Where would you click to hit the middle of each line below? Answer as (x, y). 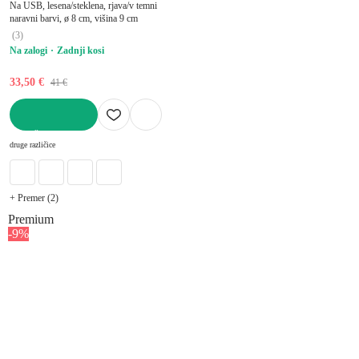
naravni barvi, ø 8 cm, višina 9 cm (74, 18)
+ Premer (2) (34, 198)
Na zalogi (28, 50)
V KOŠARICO (41, 136)
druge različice (32, 144)
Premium (31, 219)
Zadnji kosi (81, 50)
